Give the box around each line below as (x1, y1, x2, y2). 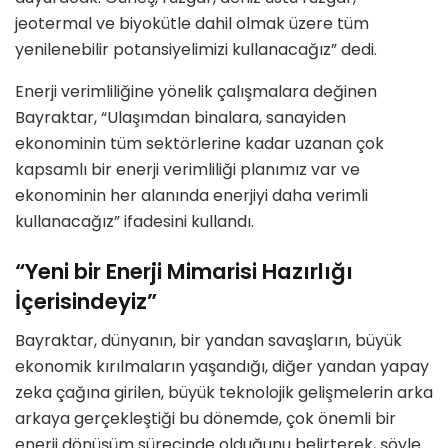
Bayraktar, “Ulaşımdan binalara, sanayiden (15, 106, 346, 130)
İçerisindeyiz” (15, 285, 157, 317)
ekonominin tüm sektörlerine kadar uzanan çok (15, 132, 384, 156)
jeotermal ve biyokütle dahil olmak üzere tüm (15, 12, 369, 36)
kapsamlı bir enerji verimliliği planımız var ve (15, 158, 360, 182)
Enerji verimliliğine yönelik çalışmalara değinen (15, 80, 377, 104)
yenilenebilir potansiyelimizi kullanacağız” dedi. (15, 38, 377, 62)
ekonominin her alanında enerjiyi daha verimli (15, 184, 368, 208)
